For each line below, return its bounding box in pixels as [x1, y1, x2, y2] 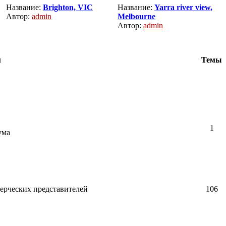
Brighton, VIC [43, 3, 93, 12]
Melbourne [118, 12, 155, 21]
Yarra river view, [154, 3, 212, 12]
